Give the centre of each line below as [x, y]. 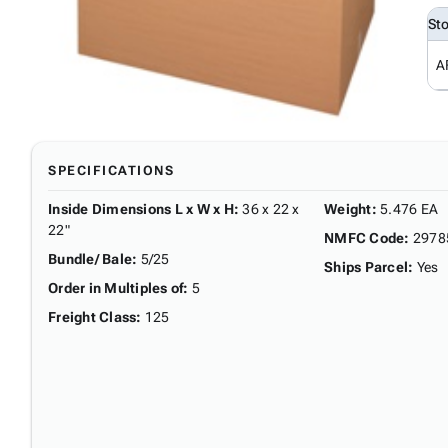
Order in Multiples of [116, 287]
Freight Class [92, 316]
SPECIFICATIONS [111, 170]
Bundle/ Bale [90, 258]
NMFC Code [364, 237]
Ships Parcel [366, 266]
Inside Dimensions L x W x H [141, 208]
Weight [348, 208]
